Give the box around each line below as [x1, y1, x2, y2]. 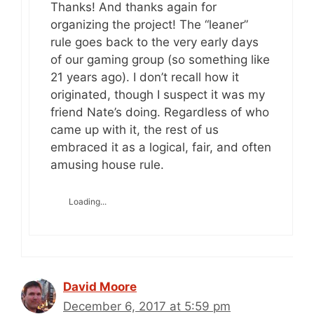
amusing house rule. [50, 158, 164, 172]
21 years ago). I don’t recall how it [50, 70, 239, 84]
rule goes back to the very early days [50, 35, 259, 49]
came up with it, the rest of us [50, 123, 219, 137]
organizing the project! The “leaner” [50, 18, 248, 32]
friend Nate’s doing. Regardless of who [50, 105, 269, 119]
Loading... [69, 196, 107, 207]
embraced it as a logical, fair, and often [50, 140, 271, 154]
